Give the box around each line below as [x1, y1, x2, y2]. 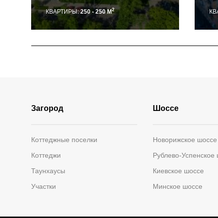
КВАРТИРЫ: [46, 8, 80, 15]
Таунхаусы [31, 167, 65, 175]
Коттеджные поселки [31, 136, 97, 144]
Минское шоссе [152, 182, 202, 190]
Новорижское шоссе [152, 136, 217, 144]
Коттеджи [31, 151, 61, 159]
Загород [31, 104, 63, 112]
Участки [31, 182, 56, 190]
